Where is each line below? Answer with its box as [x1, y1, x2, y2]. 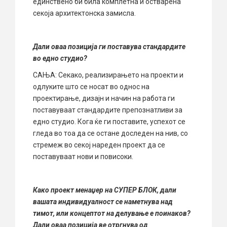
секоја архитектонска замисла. [33, 9, 136, 18]
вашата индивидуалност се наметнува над [33, 198, 173, 206]
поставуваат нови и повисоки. [33, 153, 133, 161]
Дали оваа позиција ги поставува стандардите [33, 43, 185, 51]
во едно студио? [33, 54, 87, 63]
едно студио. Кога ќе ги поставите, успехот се [33, 118, 185, 126]
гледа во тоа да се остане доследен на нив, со [33, 129, 188, 138]
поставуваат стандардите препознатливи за [33, 106, 182, 115]
